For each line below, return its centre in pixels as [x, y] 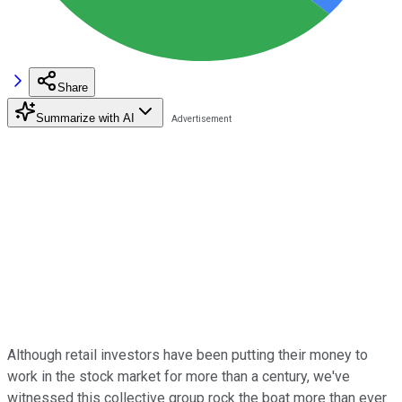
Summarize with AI [85, 118]
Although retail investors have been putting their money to [188, 354]
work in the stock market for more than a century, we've [179, 376]
